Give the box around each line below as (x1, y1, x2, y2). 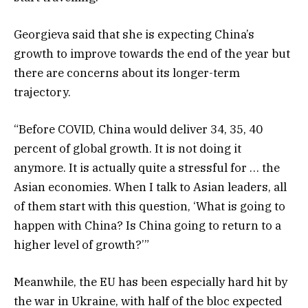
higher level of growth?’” (14, 236, 149, 252)
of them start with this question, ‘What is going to (14, 198, 285, 214)
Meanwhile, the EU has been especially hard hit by (14, 274, 287, 290)
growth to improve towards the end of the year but (14, 45, 290, 61)
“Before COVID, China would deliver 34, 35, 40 (14, 121, 263, 137)
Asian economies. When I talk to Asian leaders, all (14, 179, 287, 195)
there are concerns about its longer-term (14, 65, 240, 80)
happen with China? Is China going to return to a (14, 217, 281, 233)
